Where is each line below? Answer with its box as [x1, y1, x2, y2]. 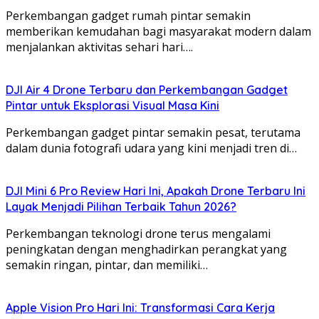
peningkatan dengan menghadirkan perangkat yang [6, 241, 287, 257]
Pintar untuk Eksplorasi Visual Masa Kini [6, 98, 219, 113]
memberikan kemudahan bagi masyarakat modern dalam [6, 23, 311, 39]
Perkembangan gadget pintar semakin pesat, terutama [6, 124, 300, 140]
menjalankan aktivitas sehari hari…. [6, 38, 193, 55]
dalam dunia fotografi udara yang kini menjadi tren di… [6, 140, 297, 156]
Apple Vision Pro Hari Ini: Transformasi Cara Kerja [6, 300, 275, 315]
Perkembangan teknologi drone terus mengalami [6, 225, 271, 241]
